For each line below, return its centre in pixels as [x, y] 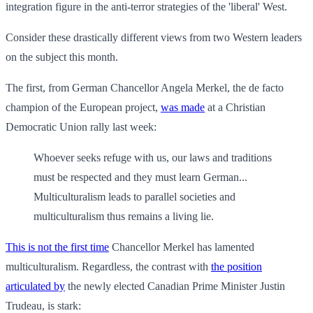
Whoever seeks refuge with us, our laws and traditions [153, 158]
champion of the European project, [83, 108]
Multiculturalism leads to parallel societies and [134, 197]
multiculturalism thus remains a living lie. [124, 217]
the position [236, 267]
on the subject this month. [62, 57]
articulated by [35, 286]
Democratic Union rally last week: [81, 127]
